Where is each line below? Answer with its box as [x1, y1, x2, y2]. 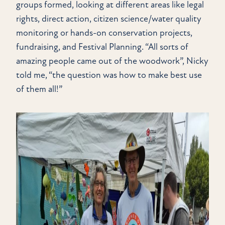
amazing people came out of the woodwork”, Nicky [16, 56, 208, 67]
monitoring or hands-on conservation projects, [16, 28, 192, 39]
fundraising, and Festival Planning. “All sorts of [16, 42, 188, 53]
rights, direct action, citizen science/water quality [16, 14, 201, 25]
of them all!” [16, 84, 62, 95]
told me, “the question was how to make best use [16, 70, 202, 81]
